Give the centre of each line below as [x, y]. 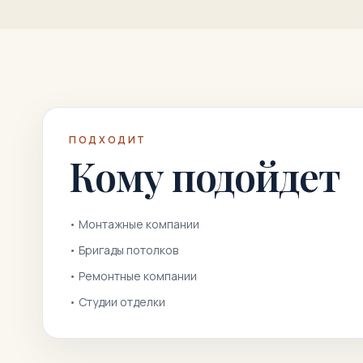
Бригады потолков [128, 250]
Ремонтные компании [138, 276]
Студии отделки [122, 302]
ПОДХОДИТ [108, 140]
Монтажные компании [139, 224]
